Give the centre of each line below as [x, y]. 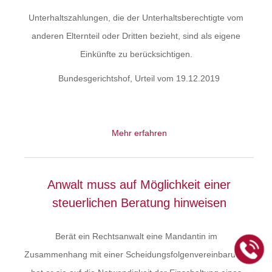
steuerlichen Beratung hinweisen [139, 203]
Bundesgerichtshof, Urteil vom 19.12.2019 [139, 78]
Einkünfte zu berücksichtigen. [136, 54]
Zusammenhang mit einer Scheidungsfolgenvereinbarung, [136, 254]
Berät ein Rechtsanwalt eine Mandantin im [136, 236]
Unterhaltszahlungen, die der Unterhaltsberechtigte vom [136, 18]
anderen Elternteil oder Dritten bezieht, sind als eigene [136, 36]
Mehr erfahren [139, 133]
